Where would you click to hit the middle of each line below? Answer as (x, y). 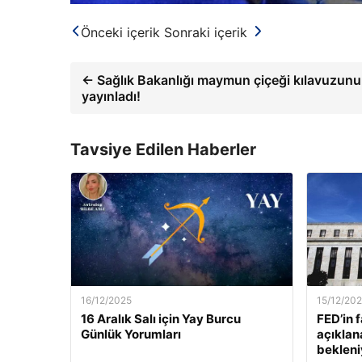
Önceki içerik (120, 32)
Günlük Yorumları (131, 334)
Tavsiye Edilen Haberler (163, 149)
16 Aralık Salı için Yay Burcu (161, 318)
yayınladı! (111, 96)
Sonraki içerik (206, 32)
